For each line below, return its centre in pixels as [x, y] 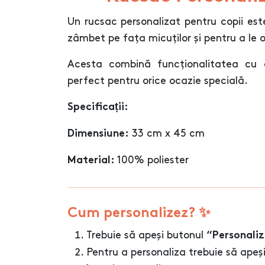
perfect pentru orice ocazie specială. [158, 81]
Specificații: [98, 107]
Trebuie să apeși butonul [146, 235]
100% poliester [152, 160]
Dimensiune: [98, 134]
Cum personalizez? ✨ [139, 214]
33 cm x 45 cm [167, 133]
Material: [91, 161]
